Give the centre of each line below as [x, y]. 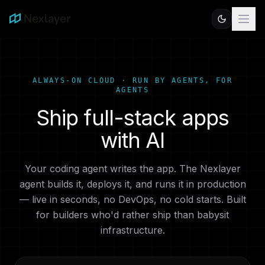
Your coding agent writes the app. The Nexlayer [132, 169]
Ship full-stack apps [132, 118]
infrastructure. [132, 230]
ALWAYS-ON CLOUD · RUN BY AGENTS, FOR [132, 80]
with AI [132, 140]
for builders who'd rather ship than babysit [132, 215]
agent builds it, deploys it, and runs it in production [132, 184]
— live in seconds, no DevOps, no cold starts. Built [132, 199]
